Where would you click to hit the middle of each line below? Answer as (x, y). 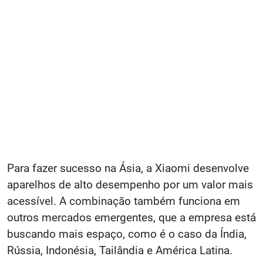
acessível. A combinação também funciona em (124, 201)
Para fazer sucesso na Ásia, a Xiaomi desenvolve (128, 168)
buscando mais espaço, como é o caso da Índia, (127, 234)
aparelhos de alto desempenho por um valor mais (130, 185)
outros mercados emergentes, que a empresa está (131, 218)
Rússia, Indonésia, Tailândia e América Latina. (120, 250)
